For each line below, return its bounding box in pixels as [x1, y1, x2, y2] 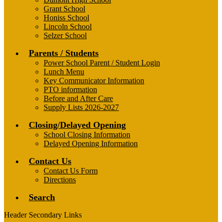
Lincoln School [44, 22, 92, 31]
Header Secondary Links [4, 211, 82, 220]
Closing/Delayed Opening [29, 120, 126, 130]
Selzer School [44, 31, 87, 40]
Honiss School [44, 13, 89, 22]
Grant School [44, 4, 85, 13]
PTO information [44, 85, 97, 94]
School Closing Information [44, 130, 130, 139]
